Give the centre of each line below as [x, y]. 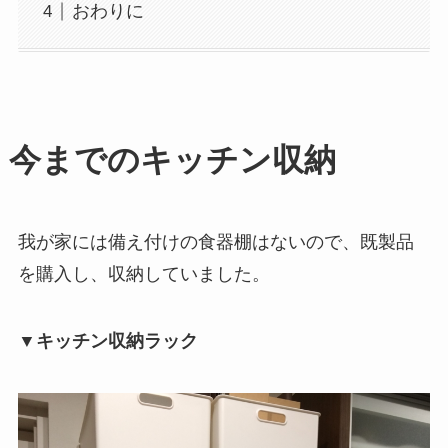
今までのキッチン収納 [172, 159]
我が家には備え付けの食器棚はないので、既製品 [215, 241]
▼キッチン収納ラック [107, 341]
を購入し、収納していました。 [143, 273]
